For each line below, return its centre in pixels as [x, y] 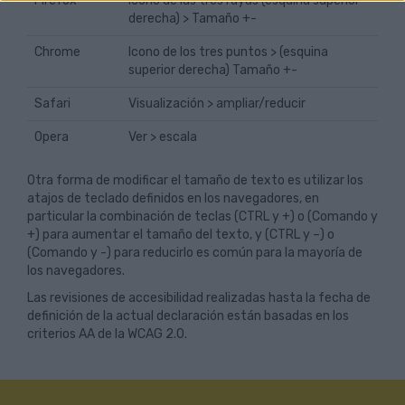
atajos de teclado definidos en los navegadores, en [173, 198]
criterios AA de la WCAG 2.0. [107, 334]
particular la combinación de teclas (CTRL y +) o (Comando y [202, 217]
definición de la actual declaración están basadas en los [188, 316]
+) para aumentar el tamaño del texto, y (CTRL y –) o [181, 235]
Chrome [57, 52]
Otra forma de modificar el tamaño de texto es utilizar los [195, 180]
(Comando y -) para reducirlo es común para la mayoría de [195, 253]
